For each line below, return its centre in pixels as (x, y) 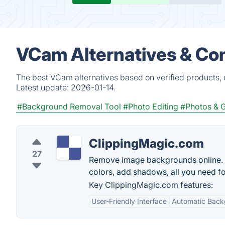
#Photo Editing (151, 106)
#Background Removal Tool (69, 106)
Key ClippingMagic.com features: (151, 185)
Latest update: (43, 87)
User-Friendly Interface (129, 201)
